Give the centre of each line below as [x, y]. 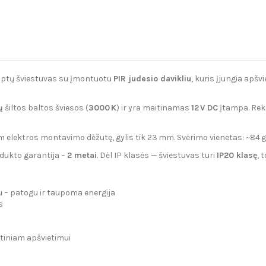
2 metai [82, 155]
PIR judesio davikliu [152, 79]
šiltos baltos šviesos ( [46, 108]
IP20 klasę [237, 155]
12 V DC [205, 108]
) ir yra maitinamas [154, 108]
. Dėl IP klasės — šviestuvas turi [157, 155]
